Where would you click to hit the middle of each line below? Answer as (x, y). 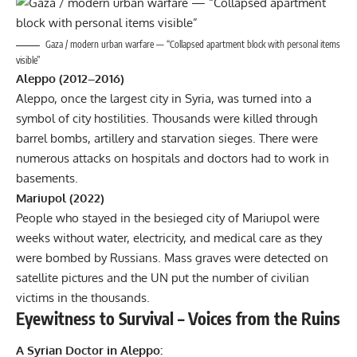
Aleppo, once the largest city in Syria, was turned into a (164, 99)
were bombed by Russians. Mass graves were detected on (172, 258)
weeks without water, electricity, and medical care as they (169, 238)
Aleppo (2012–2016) (70, 79)
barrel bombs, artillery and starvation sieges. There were (167, 139)
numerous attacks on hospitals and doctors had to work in (173, 159)
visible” (28, 61)
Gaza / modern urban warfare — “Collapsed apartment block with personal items (193, 45)
